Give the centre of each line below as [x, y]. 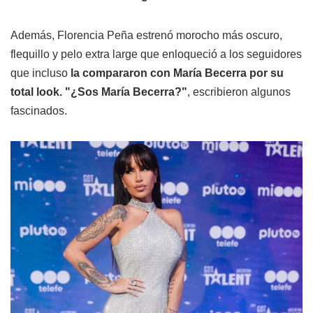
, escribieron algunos [239, 92]
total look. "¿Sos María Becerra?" [99, 92]
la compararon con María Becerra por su [177, 73]
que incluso [41, 73]
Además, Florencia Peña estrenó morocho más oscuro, [146, 35]
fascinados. [39, 110]
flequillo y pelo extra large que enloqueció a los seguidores [156, 54]
